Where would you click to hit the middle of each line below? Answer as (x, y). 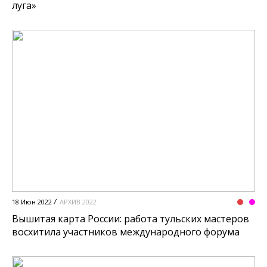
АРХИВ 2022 (78, 201)
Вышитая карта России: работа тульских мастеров (131, 218)
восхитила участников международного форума (126, 232)
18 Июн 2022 (32, 201)
